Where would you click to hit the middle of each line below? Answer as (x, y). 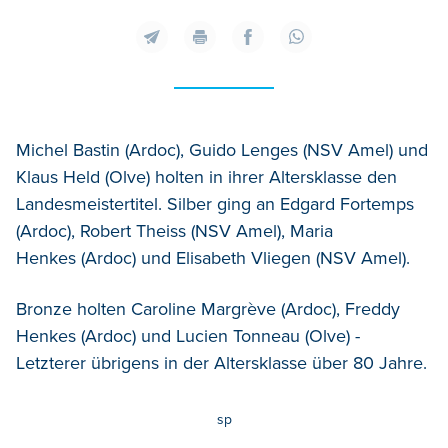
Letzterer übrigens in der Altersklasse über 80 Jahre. (221, 362)
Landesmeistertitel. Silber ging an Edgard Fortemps (215, 203)
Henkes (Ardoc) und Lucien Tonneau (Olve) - (188, 335)
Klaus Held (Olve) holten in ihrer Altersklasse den (206, 176)
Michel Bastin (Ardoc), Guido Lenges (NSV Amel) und (222, 149)
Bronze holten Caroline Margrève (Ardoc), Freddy (208, 308)
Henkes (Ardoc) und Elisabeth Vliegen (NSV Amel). (213, 257)
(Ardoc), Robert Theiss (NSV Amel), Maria (174, 230)
